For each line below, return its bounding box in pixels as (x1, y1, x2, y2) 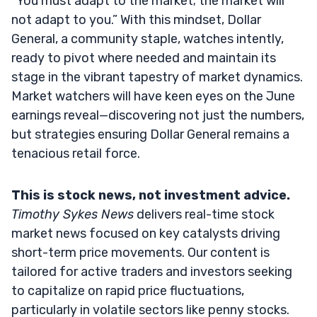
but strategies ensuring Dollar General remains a (11, 126, 289, 142)
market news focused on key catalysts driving (11, 225, 280, 241)
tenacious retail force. (11, 145, 140, 161)
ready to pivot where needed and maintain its (11, 50, 276, 66)
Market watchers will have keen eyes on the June (11, 88, 295, 104)
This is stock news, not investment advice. (11, 187, 290, 203)
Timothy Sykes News (11, 206, 134, 222)
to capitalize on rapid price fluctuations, (11, 282, 244, 299)
